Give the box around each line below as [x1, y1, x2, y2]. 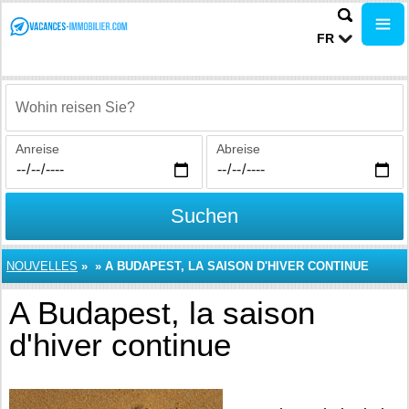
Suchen [171, 204, 238, 227]
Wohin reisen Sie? [16, 110, 121, 125]
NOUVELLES [6, 259, 78, 273]
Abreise [216, 142, 260, 156]
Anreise [16, 142, 59, 156]
